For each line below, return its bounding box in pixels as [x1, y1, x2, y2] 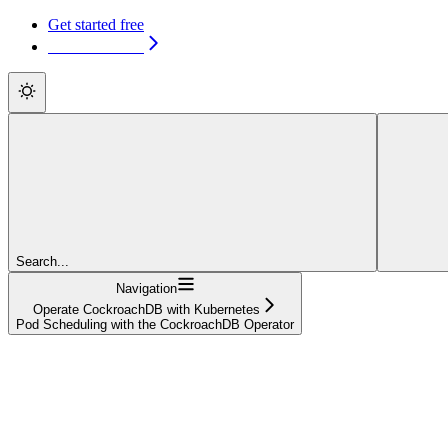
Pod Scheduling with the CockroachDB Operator [16, 316, 294, 332]
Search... [16, 253, 69, 269]
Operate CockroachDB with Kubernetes [32, 301, 260, 317]
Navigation [115, 280, 177, 296]
